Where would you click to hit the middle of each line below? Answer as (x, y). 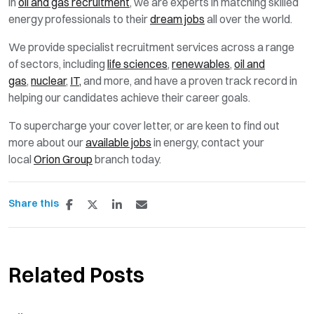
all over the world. (248, 19)
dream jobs (177, 19)
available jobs (118, 142)
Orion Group (63, 159)
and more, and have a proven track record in (189, 80)
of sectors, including (58, 63)
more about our (47, 142)
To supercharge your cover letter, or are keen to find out (144, 125)
